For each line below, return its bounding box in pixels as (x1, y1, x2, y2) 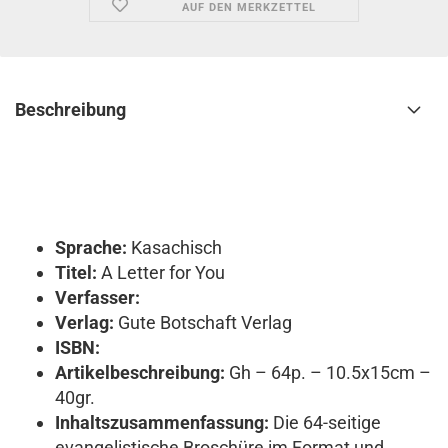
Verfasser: (55, 287, 140, 308)
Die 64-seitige (273, 412, 381, 433)
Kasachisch (131, 237, 222, 258)
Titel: (55, 262, 101, 283)
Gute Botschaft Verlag (118, 312, 292, 333)
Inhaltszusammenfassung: (55, 412, 273, 433)
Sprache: (55, 237, 131, 258)
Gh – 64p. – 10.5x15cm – (229, 362, 431, 383)
